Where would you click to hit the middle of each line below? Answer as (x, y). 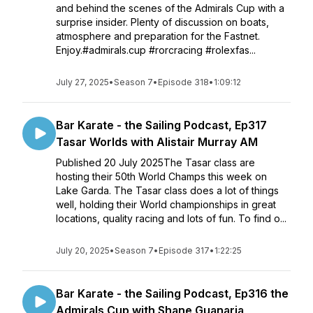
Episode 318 (183, 82)
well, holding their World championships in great (166, 204)
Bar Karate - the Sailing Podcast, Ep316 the (172, 293)
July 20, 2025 (83, 250)
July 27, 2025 (82, 82)
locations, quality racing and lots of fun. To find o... (171, 218)
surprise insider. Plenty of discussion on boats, (162, 22)
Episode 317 (184, 250)
